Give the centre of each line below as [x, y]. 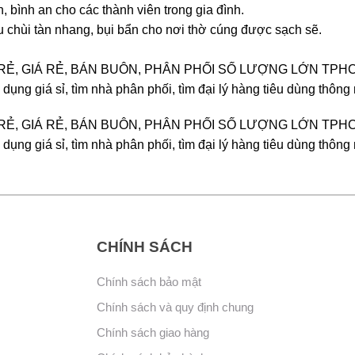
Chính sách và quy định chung [175, 307]
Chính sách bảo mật [149, 282]
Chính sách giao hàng [153, 332]
